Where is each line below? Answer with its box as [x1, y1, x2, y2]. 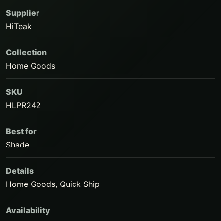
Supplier [6, 8, 39, 18]
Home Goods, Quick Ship [6, 179, 100, 189]
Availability [6, 205, 50, 215]
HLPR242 [6, 100, 41, 110]
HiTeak [6, 21, 32, 31]
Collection [6, 47, 47, 57]
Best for [6, 126, 37, 136]
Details [6, 166, 34, 176]
